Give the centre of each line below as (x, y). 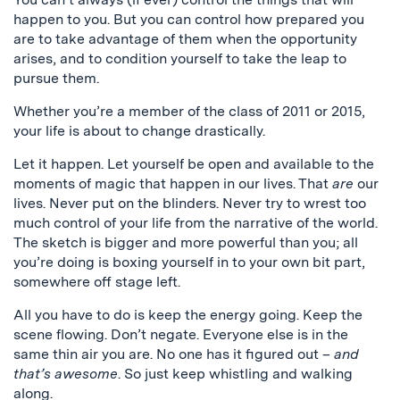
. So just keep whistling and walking (235, 374)
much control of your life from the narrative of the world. (196, 223)
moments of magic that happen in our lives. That (173, 183)
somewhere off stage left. (97, 282)
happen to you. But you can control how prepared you (189, 19)
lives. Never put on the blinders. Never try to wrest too (190, 203)
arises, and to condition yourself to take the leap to (180, 58)
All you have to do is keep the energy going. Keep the (188, 315)
